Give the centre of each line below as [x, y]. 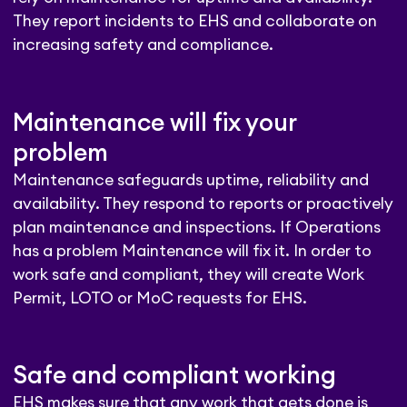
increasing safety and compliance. [144, 45]
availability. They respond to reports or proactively [203, 203]
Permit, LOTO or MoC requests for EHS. [160, 298]
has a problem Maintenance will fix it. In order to [193, 251]
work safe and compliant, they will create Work [189, 274]
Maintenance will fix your [155, 123]
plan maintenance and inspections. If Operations [197, 227]
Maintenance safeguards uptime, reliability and [191, 180]
